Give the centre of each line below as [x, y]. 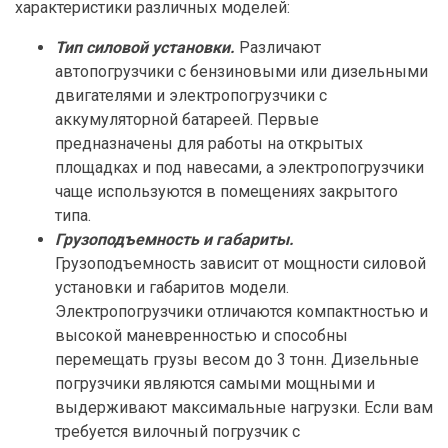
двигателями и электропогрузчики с [191, 96]
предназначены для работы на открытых [209, 144]
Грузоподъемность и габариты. [174, 240]
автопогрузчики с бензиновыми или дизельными [241, 72]
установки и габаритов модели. [172, 288]
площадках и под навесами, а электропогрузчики [239, 168]
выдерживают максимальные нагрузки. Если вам [244, 408]
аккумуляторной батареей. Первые [187, 120]
